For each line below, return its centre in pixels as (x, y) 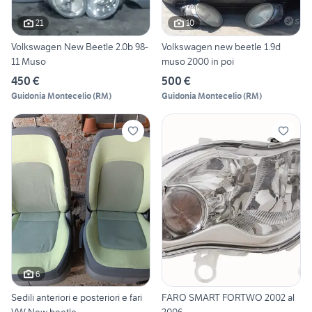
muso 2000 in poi (198, 61)
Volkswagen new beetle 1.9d (221, 46)
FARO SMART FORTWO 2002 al (228, 298)
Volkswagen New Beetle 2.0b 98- (80, 46)
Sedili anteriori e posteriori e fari (77, 298)
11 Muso (29, 61)
